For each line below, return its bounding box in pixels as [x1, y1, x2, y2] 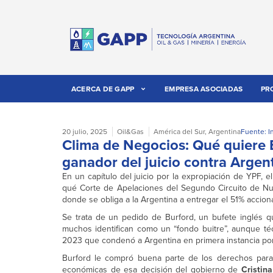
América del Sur [154, 126, 205, 137]
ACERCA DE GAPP [71, 83, 135, 94]
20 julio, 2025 [62, 126, 107, 137]
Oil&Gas [117, 126, 144, 137]
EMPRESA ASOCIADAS [165, 83, 243, 94]
